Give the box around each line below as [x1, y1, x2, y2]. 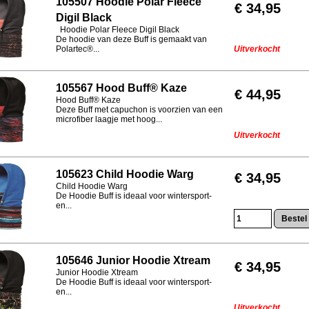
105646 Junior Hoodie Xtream [56, 255, 210, 266]
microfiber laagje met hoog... [56, 114, 162, 124]
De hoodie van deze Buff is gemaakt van [56, 34, 207, 44]
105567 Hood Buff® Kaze [56, 82, 187, 94]
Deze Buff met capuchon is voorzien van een [56, 105, 223, 114]
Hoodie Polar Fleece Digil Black [56, 25, 179, 34]
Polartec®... [56, 44, 99, 54]
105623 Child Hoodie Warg [56, 168, 194, 180]
